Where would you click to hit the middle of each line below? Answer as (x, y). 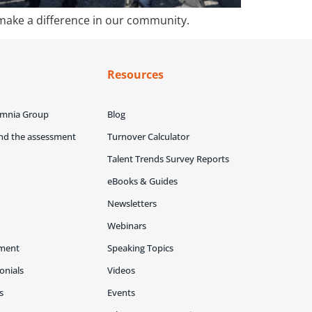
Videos (121, 270)
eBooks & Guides (142, 181)
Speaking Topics (140, 248)
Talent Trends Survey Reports (168, 158)
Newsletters (132, 203)
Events (121, 292)
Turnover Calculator (148, 136)
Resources (135, 74)
